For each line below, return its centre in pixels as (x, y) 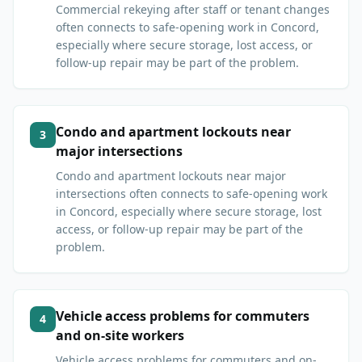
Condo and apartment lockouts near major (171, 176)
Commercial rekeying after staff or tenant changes (193, 10)
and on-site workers (120, 336)
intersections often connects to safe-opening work (192, 194)
